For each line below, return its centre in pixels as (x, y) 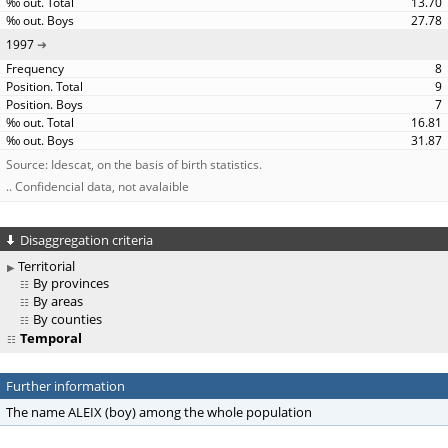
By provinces (71, 283)
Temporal (49, 338)
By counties (67, 319)
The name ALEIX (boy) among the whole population (159, 412)
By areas (58, 301)
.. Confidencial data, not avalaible (97, 186)
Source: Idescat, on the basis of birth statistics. (134, 164)
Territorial (46, 266)
